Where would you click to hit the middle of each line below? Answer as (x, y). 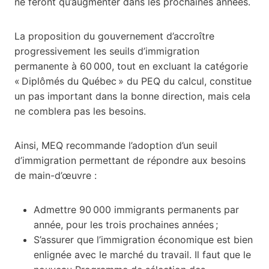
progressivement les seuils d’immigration (107, 51)
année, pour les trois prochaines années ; (126, 224)
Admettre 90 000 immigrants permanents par (136, 209)
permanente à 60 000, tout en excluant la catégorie (131, 66)
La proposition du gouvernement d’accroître (114, 36)
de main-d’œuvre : (56, 175)
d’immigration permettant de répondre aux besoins (130, 160)
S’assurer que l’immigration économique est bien (143, 239)
